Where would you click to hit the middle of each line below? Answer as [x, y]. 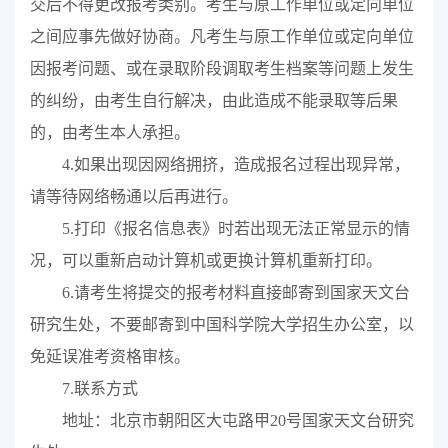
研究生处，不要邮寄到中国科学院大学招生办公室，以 [222, 325]
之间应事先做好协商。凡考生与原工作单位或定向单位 [222, 37]
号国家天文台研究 [349, 421]
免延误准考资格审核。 [110, 357]
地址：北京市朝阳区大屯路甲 [165, 421]
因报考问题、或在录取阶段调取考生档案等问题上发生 [222, 69]
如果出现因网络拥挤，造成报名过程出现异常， [241, 165]
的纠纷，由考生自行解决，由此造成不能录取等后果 [214, 101]
